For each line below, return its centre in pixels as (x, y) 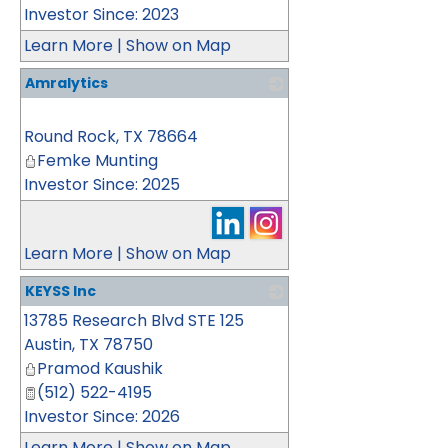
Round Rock (70, 136)
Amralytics (66, 83)
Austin (48, 344)
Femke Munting (97, 160)
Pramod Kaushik (100, 368)
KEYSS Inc (60, 291)
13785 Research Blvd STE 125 (134, 320)
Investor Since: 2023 (101, 14)
